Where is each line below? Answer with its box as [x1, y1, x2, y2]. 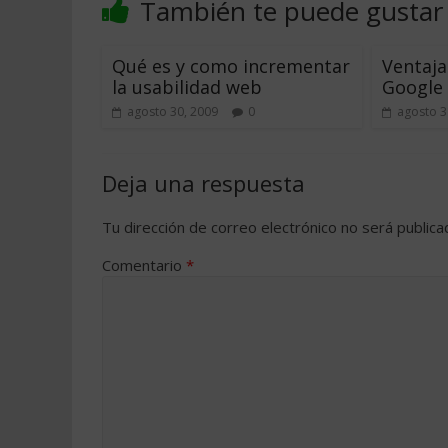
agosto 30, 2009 [127, 103, 218, 120]
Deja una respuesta [102, 168, 305, 198]
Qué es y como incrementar [112, 54, 350, 78]
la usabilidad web [112, 75, 262, 99]
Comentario [102, 255, 186, 275]
